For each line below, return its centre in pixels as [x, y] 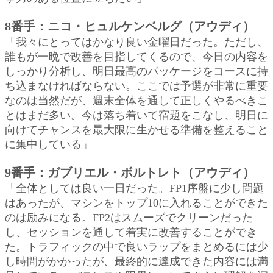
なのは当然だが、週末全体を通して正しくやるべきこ [136, 100]
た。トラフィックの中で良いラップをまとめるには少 [136, 246]
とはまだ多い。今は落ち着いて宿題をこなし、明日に [136, 115]
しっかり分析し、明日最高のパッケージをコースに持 [136, 71]
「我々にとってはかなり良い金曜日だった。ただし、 [136, 42]
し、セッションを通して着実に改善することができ [131, 232]
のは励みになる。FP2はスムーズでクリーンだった [129, 217]
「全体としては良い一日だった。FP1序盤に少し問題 [134, 188]
